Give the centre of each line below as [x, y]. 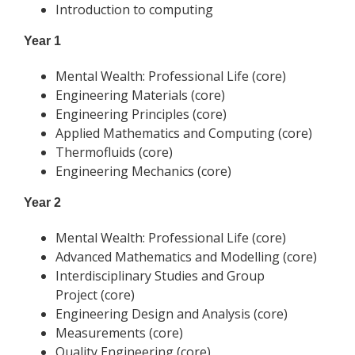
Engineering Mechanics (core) [143, 171]
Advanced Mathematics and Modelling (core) [186, 257]
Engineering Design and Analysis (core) [172, 314]
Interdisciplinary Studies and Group [160, 276]
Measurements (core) [119, 333]
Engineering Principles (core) [141, 114]
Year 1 [42, 41]
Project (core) [95, 295]
